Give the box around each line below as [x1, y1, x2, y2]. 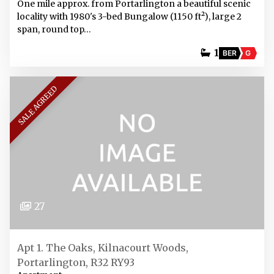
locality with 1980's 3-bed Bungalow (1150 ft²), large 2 [17, 11, 242, 22]
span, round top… [17, 24, 91, 35]
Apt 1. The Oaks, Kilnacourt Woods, [17, 242, 188, 254]
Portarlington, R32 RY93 [17, 256, 135, 268]
